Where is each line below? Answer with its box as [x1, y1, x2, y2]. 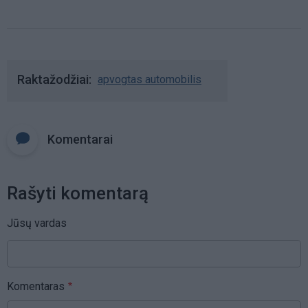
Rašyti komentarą [7, 182, 148, 203]
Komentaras [7, 279, 65, 293]
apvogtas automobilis [98, 72, 201, 86]
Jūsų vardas [7, 216, 67, 230]
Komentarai [47, 131, 113, 146]
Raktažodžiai [17, 71, 89, 87]
